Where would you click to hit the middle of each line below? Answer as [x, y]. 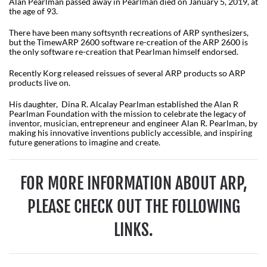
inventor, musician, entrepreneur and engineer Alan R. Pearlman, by [133, 123]
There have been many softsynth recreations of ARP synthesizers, [129, 32]
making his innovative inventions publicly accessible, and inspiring [131, 132]
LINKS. [133, 229]
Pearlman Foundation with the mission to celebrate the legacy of [128, 113]
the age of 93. [33, 11]
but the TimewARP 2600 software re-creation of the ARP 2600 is [128, 42]
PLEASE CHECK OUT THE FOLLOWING [133, 206]
